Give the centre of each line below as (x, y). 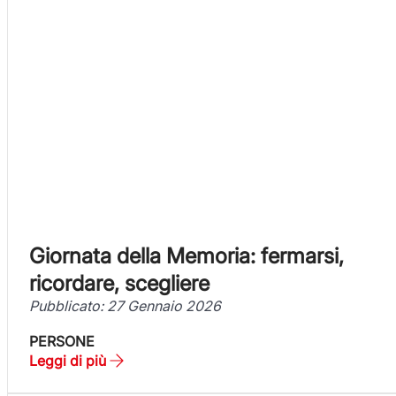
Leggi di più (68, 360)
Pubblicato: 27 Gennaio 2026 (125, 305)
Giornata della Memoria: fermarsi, (187, 255)
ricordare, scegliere (119, 283)
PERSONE (62, 341)
